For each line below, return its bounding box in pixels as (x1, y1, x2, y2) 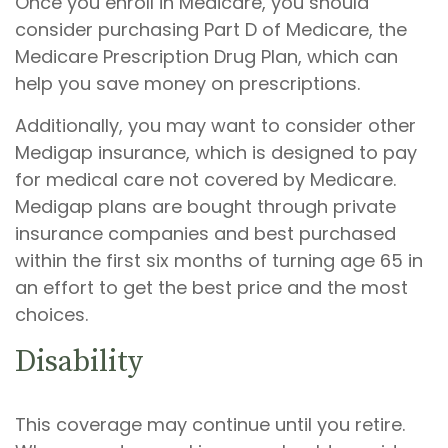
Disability (15, 343, 143, 381)
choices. (15, 302, 88, 327)
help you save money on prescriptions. (15, 71, 360, 96)
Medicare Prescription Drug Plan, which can (15, 44, 398, 69)
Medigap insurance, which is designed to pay (15, 140, 417, 165)
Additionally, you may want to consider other (15, 113, 416, 138)
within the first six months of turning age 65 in (15, 248, 423, 273)
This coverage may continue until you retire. (15, 412, 405, 437)
